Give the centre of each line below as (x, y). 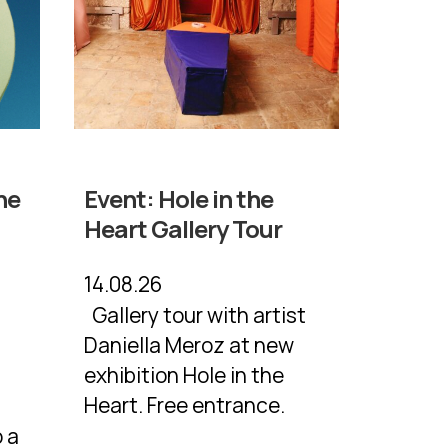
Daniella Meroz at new (188, 345)
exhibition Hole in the (183, 375)
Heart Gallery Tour (182, 229)
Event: (120, 199)
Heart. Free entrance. (184, 405)
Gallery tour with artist (194, 315)
